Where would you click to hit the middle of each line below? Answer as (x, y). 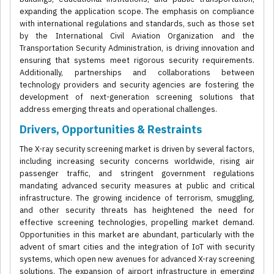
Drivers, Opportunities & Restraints (111, 130)
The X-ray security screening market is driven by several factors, (137, 149)
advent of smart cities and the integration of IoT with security (137, 247)
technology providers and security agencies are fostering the (137, 85)
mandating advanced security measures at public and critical (137, 186)
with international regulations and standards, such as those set (137, 24)
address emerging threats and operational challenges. (118, 109)
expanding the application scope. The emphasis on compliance (137, 12)
